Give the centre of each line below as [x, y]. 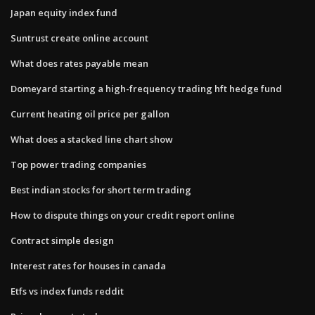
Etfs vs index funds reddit [67, 291]
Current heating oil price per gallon [90, 114]
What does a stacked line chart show [92, 139]
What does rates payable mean [79, 63]
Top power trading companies [78, 164]
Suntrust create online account [79, 38]
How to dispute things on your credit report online [123, 215]
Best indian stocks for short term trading [101, 189]
